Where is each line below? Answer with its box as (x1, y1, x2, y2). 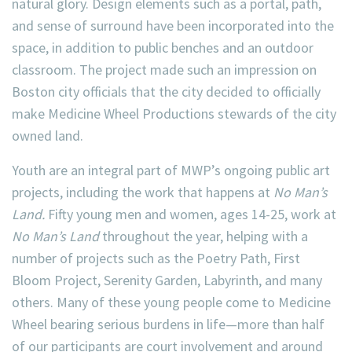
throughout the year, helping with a (99, 227, 308, 245)
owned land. (12, 126, 83, 145)
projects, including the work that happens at (12, 183, 273, 201)
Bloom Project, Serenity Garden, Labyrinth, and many (12, 271, 322, 289)
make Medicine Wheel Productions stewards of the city (12, 104, 336, 123)
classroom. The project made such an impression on (12, 60, 317, 79)
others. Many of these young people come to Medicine (12, 293, 331, 311)
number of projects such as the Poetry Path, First (12, 249, 300, 267)
